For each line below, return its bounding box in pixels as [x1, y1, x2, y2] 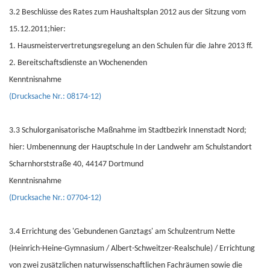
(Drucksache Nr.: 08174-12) [9, 92, 101, 101]
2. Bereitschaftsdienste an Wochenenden [9, 58, 147, 67]
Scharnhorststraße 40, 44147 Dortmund [9, 160, 143, 169]
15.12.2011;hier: [9, 25, 66, 34]
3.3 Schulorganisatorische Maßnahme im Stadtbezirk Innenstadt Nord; [9, 126, 246, 135]
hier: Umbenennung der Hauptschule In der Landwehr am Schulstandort [9, 143, 252, 152]
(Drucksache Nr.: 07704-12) [9, 193, 101, 202]
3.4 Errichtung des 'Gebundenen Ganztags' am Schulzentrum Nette [9, 227, 235, 236]
